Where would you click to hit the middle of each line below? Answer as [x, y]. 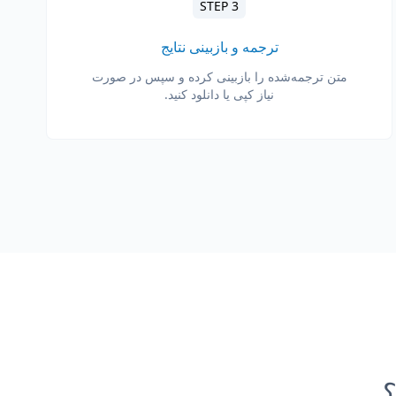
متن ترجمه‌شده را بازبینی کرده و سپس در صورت [219, 76]
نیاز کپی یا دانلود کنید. [219, 94]
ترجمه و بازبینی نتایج [219, 47]
